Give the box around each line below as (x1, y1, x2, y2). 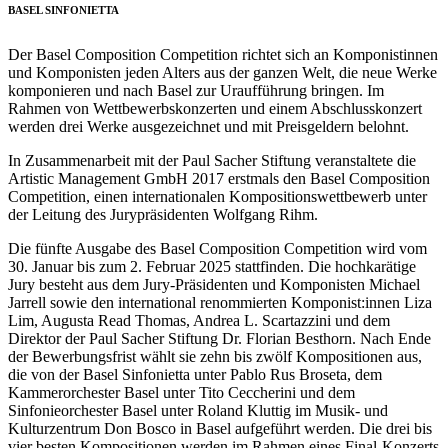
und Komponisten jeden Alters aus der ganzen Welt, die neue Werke (8, 64, 437, 82)
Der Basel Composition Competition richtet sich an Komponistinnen (8, 46, 438, 64)
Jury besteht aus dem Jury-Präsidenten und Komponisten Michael (8, 276, 420, 294)
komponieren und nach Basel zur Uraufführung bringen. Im (8, 82, 384, 100)
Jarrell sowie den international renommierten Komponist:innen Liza (8, 294, 432, 312)
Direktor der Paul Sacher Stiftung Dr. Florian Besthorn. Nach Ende (8, 330, 431, 348)
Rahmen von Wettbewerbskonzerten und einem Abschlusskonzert (8, 100, 422, 118)
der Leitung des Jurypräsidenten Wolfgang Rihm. (8, 206, 318, 224)
